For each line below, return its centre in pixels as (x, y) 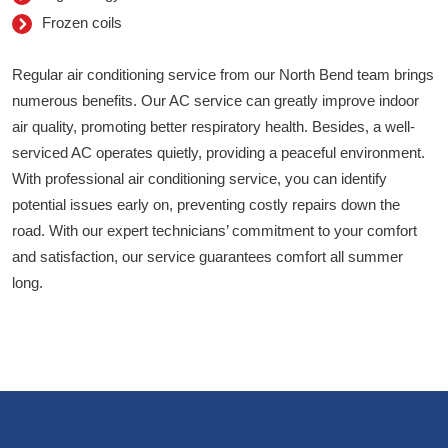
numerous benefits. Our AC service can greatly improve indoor (215, 101)
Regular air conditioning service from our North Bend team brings (223, 75)
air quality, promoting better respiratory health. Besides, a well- (213, 127)
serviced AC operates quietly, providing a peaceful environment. (218, 153)
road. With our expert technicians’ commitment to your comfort (214, 231)
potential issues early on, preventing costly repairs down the (206, 205)
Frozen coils (82, 23)
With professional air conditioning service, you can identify (199, 179)
